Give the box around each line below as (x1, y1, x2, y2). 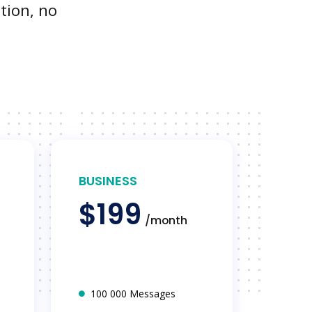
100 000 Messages (91, 286, 175, 300)
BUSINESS (79, 171, 137, 189)
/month (145, 212, 187, 228)
